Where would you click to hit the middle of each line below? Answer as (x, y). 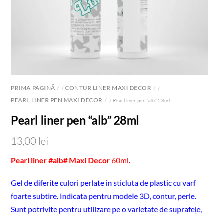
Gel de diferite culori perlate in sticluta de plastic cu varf (103, 183)
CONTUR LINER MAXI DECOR (108, 88)
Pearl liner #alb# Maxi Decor (61, 160)
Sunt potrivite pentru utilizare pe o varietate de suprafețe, (107, 209)
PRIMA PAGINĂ (33, 88)
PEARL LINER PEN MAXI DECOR (57, 100)
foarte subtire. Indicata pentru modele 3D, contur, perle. (104, 196)
